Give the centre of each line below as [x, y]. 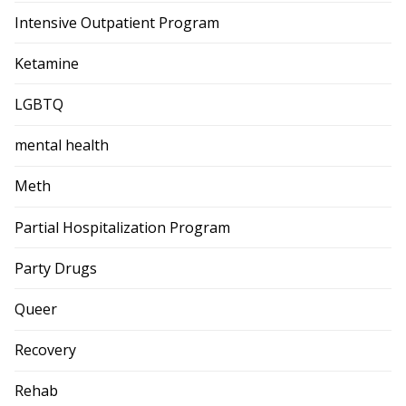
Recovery [45, 350]
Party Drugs [56, 268]
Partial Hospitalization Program [122, 227]
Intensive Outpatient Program [117, 22]
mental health [62, 145]
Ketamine [47, 63]
